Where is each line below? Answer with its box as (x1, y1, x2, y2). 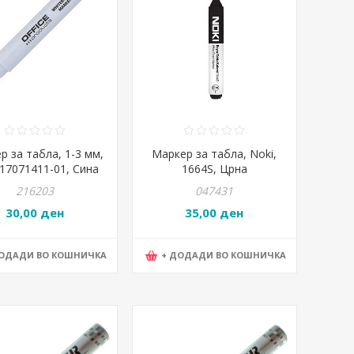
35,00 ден (185, 205, 244, 221)
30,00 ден (6, 205, 65, 221)
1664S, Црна (181, 161, 247, 177)
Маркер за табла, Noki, (152, 146, 277, 162)
